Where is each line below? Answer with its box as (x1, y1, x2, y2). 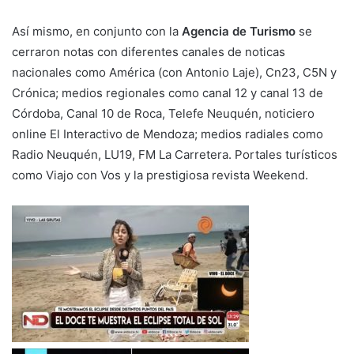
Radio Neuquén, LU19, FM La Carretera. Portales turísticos (12, 146, 337, 162)
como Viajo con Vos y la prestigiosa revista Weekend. (12, 167, 308, 183)
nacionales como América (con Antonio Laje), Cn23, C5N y (12, 64, 337, 80)
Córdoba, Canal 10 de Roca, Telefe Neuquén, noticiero (12, 105, 314, 121)
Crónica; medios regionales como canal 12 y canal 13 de (12, 85, 323, 100)
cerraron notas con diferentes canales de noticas (12, 43, 285, 59)
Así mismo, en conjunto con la (12, 23, 182, 39)
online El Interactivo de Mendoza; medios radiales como (12, 126, 323, 141)
